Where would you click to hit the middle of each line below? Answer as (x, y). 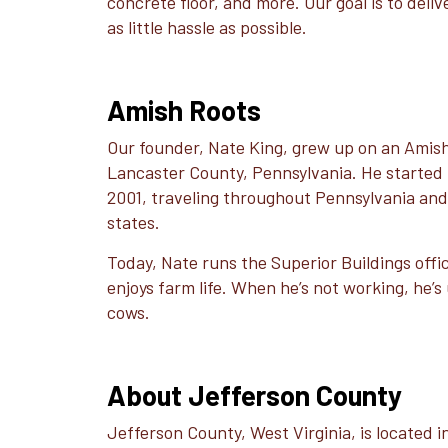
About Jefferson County (255, 395)
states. (134, 222)
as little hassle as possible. (207, 27)
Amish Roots (184, 110)
